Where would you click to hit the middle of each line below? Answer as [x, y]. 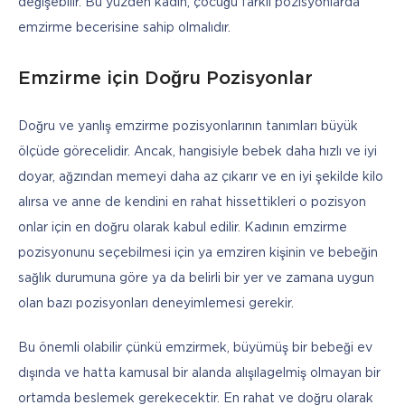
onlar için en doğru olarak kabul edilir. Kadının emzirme [183, 228]
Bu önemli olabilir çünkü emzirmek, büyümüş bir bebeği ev [195, 348]
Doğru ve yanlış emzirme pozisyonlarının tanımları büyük [188, 127]
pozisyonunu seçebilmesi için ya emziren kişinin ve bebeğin [198, 254]
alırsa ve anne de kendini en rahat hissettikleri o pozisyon [192, 203]
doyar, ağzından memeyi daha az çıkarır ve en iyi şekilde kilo [201, 178]
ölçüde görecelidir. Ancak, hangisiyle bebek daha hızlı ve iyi [198, 152]
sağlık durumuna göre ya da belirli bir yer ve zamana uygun [196, 279]
